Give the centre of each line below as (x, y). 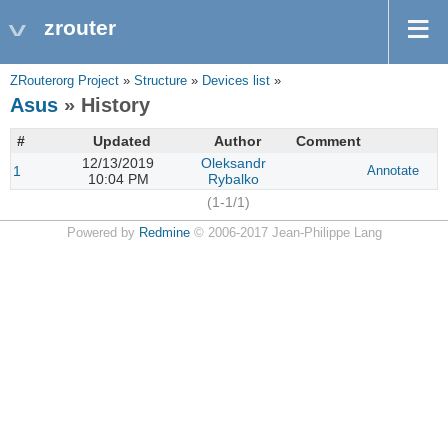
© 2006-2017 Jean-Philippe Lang (285, 233)
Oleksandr (233, 163)
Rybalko (233, 179)
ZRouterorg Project (64, 81)
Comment (328, 141)
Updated (122, 141)
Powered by (102, 233)
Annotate (393, 171)
